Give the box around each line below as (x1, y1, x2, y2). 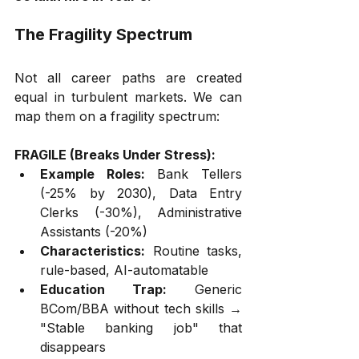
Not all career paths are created (14, 69, 242, 86)
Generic (167, 280, 242, 297)
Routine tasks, (145, 242, 242, 259)
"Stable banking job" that (40, 319, 242, 336)
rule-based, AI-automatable (40, 261, 208, 278)
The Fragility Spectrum (14, 24, 192, 44)
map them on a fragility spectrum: (14, 107, 220, 124)
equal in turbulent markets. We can (14, 88, 242, 105)
